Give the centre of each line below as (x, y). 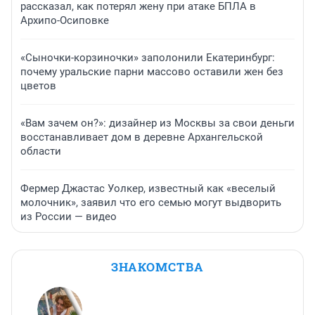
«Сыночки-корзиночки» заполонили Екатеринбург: (148, 57)
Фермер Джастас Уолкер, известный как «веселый (148, 188)
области (41, 151)
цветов (38, 85)
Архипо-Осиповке (65, 20)
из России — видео (69, 216)
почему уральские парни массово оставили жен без (152, 71)
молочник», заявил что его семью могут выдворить (151, 202)
